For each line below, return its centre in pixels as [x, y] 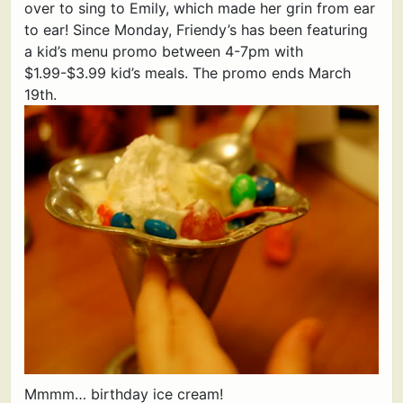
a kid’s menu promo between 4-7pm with [164, 51]
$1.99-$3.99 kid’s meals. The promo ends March [188, 73]
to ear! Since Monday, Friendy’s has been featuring [196, 30]
